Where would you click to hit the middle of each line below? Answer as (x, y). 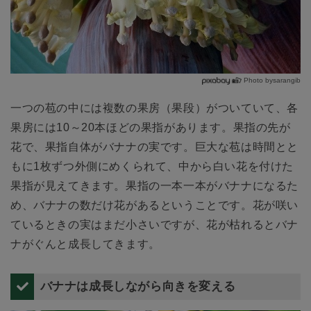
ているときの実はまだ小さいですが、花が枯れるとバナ (155, 224)
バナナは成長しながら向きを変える (138, 287)
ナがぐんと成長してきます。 (85, 244)
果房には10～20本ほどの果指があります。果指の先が (151, 127)
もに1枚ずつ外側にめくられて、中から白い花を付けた (152, 166)
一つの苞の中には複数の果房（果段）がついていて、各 (155, 108)
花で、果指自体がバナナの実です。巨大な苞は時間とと (155, 146)
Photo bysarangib (272, 80)
